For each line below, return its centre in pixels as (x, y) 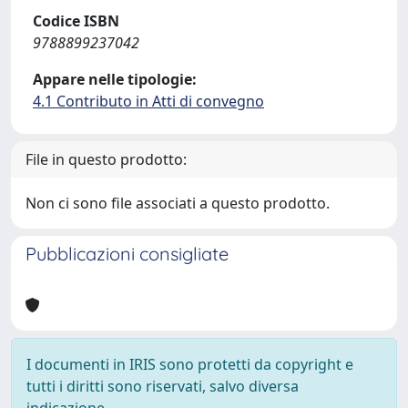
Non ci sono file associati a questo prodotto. (178, 203)
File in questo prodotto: (106, 159)
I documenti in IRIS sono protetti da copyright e (190, 364)
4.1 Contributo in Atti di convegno (148, 101)
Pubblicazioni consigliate (127, 254)
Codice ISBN (76, 21)
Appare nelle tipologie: (115, 79)
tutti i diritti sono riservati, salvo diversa (163, 386)
